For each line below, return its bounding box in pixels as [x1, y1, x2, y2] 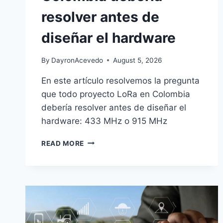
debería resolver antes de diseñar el [41, 102, 186, 112]
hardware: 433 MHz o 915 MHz [41, 115, 167, 126]
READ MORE [41, 139, 85, 147]
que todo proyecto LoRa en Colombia [41, 89, 190, 99]
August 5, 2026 [113, 56, 162, 64]
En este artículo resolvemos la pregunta [41, 75, 200, 86]
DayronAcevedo [51, 56, 104, 64]
